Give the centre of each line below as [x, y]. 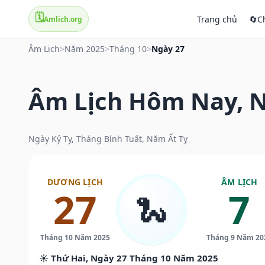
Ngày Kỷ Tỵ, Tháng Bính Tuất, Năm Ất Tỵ [108, 138]
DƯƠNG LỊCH [75, 182]
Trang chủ [217, 19]
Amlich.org [63, 19]
